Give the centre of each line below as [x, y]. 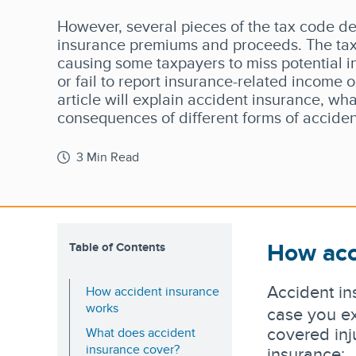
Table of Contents [117, 247]
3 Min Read [108, 157]
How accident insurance [153, 291]
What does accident [141, 333]
